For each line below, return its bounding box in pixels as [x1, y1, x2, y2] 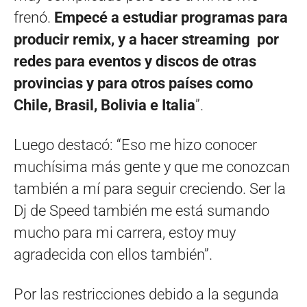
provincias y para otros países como [14, 74, 253, 92]
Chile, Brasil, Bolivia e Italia [14, 96, 195, 114]
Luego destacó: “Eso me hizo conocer [14, 136, 257, 153]
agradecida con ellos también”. [14, 245, 212, 263]
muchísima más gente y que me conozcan [14, 158, 290, 175]
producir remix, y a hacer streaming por [14, 30, 279, 48]
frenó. [14, 8, 54, 26]
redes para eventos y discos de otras [14, 52, 256, 70]
